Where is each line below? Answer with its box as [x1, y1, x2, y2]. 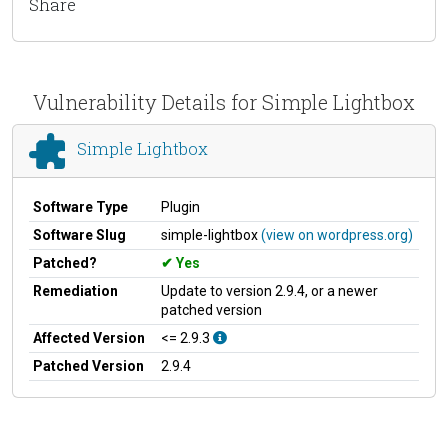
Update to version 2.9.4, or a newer [161, 282, 378, 299]
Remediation [33, 282, 118, 299]
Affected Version [33, 329, 145, 346]
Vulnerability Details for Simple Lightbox [33, 88, 415, 115]
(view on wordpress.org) [261, 226, 413, 243]
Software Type [33, 198, 128, 215]
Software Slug [33, 226, 126, 243]
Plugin [161, 198, 200, 215]
